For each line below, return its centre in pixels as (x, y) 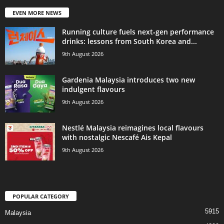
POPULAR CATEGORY (41, 196)
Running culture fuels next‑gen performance (138, 31)
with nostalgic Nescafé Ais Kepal (117, 137)
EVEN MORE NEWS (37, 12)
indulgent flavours (93, 89)
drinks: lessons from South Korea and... (129, 41)
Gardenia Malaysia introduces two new (128, 79)
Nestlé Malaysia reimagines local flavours (133, 127)
